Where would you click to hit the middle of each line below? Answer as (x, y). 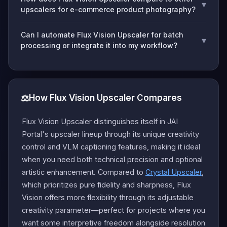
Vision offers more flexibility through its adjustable (108, 197)
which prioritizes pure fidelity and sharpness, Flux (106, 185)
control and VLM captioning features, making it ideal (111, 147)
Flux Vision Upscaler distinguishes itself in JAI (100, 121)
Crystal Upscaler (174, 172)
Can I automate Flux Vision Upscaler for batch (102, 35)
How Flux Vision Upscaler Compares (105, 98)
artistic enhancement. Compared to (84, 172)
